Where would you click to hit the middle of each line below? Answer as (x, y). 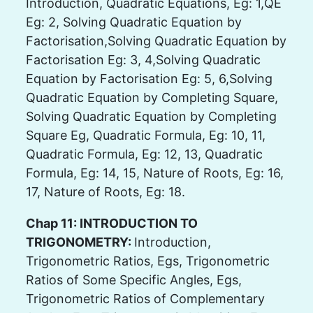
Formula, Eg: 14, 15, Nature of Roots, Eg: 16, (154, 173)
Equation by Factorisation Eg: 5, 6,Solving (149, 78)
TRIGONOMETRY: (80, 242)
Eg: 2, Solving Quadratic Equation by (133, 22)
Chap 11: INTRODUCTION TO (111, 223)
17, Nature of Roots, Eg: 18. (105, 191)
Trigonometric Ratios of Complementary (145, 298)
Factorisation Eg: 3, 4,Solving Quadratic (143, 59)
